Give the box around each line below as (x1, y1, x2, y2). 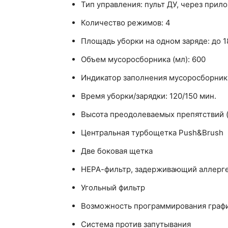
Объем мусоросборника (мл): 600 (81, 54, 206, 65)
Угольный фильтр (81, 183, 145, 193)
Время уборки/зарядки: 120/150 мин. (81, 91, 216, 101)
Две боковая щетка (81, 146, 153, 156)
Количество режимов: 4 (81, 18, 170, 28)
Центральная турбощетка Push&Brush (81, 128, 223, 138)
